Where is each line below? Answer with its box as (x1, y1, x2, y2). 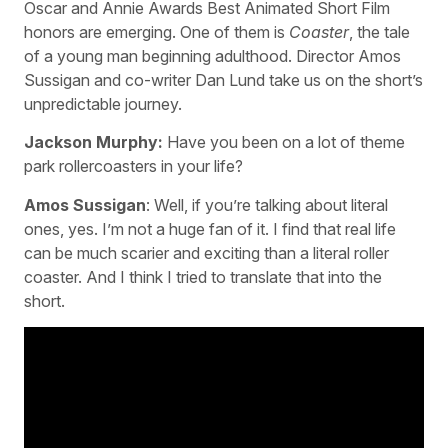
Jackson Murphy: (24, 132, 163, 153)
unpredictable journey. (24, 93, 182, 114)
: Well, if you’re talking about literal (146, 194, 388, 215)
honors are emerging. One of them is (24, 21, 289, 42)
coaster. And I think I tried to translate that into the (24, 266, 382, 287)
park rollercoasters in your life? (24, 156, 243, 177)
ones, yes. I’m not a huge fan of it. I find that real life (24, 218, 396, 239)
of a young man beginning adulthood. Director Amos (24, 45, 401, 66)
